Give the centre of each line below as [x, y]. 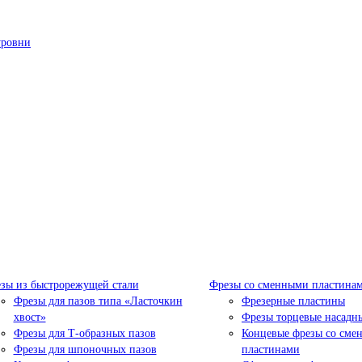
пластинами [271, 349]
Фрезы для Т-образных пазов [84, 333]
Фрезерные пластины [293, 301]
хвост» [29, 317]
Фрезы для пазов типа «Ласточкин [98, 301]
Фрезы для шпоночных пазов [85, 349]
